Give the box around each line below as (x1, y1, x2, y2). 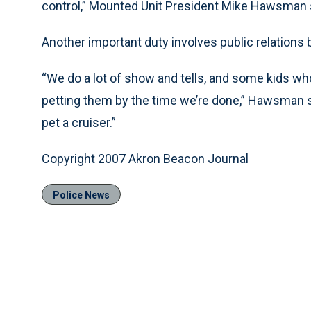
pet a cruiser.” (42, 115, 116, 130)
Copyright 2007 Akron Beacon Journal (42, 151, 249, 166)
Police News (53, 190, 110, 201)
